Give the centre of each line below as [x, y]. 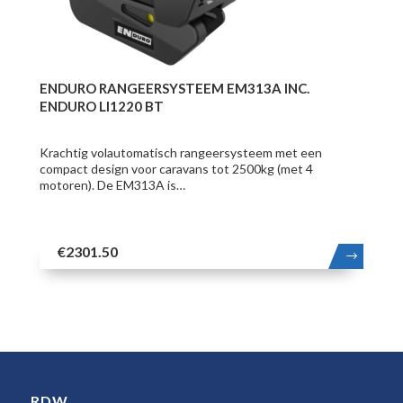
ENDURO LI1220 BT [101, 106]
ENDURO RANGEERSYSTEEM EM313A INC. [174, 88]
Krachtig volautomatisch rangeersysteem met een [180, 152]
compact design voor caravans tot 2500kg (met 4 [176, 168]
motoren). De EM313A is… [112, 184]
